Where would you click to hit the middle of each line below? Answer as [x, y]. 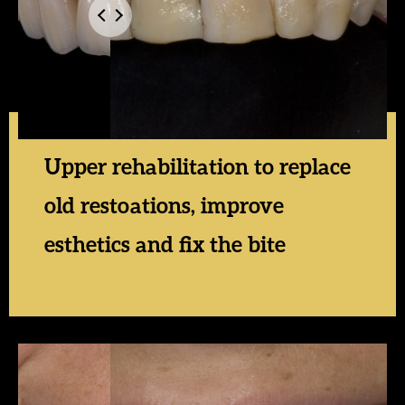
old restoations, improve [164, 205]
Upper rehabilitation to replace [197, 166]
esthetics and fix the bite [165, 244]
